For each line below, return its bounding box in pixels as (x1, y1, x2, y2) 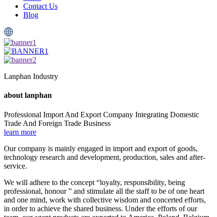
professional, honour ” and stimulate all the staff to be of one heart (4, 186, 204, 195)
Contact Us (23, 2, 58, 10)
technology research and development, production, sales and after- (4, 153, 205, 161)
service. (4, 161, 27, 170)
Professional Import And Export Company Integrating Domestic (4, 110, 199, 119)
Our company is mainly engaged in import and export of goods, (4, 144, 198, 153)
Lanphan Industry (4, 72, 58, 80)
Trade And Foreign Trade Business (4, 119, 110, 127)
